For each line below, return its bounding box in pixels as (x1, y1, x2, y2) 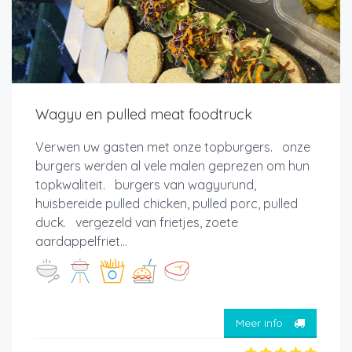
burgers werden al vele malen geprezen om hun (35, 158, 310, 174)
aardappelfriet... (35, 233, 127, 250)
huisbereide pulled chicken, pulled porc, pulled (35, 196, 298, 212)
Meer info (236, 315, 286, 330)
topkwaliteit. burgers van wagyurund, (35, 177, 256, 193)
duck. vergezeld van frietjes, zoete (35, 214, 238, 231)
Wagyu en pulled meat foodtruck (35, 105, 252, 124)
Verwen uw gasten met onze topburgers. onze (35, 139, 310, 156)
